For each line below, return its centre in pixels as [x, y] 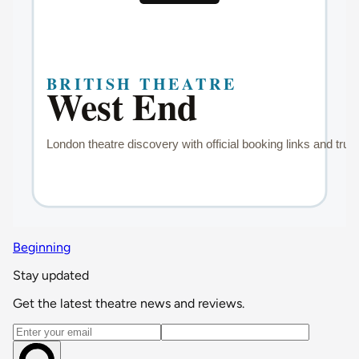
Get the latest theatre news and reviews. [129, 304]
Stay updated [51, 276]
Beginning [42, 248]
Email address [51, 331]
